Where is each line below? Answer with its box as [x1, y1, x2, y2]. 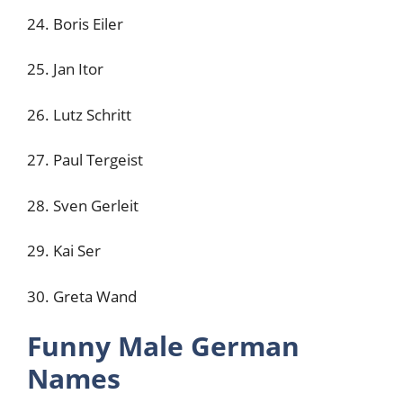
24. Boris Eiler [27, 13, 123, 34]
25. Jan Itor [27, 58, 103, 79]
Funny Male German [27, 327, 300, 364]
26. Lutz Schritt [27, 103, 131, 125]
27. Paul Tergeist [27, 149, 143, 170]
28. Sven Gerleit [27, 194, 139, 216]
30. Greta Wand [27, 285, 137, 307]
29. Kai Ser [27, 240, 101, 261]
